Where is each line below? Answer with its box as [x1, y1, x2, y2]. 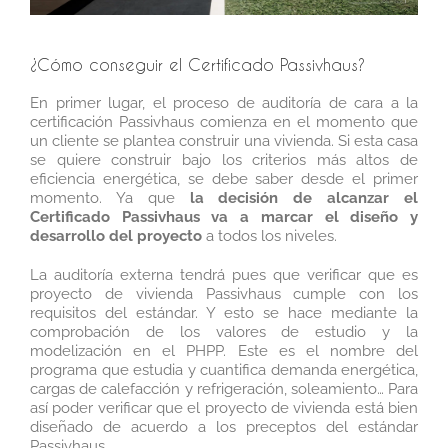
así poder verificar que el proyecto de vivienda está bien [30, 398, 418, 417]
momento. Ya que [30, 188, 190, 207]
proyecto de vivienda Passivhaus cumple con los [30, 284, 418, 303]
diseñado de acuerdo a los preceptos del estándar [30, 417, 418, 436]
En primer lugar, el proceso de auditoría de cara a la [30, 93, 418, 112]
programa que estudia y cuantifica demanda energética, [30, 360, 418, 379]
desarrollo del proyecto [30, 226, 202, 245]
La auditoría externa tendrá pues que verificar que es [30, 265, 418, 284]
